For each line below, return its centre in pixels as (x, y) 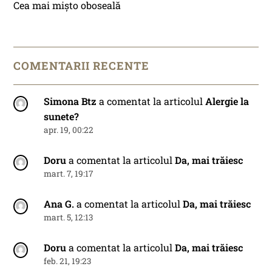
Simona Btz (70, 101)
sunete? (62, 117)
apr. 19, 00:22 (69, 130)
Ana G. (59, 204)
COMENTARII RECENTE (82, 66)
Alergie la (227, 101)
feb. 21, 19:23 (68, 261)
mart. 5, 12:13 (69, 218)
